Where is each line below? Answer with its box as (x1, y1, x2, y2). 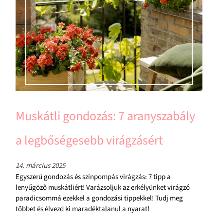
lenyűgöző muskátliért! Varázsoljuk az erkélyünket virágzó (16, 182, 190, 193)
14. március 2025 (16, 160, 65, 171)
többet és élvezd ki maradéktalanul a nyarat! (16, 203, 149, 214)
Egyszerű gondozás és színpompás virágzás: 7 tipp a (16, 171, 171, 182)
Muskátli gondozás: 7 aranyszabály (16, 107, 195, 125)
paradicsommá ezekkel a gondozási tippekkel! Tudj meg (16, 193, 183, 203)
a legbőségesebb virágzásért (16, 131, 163, 149)
